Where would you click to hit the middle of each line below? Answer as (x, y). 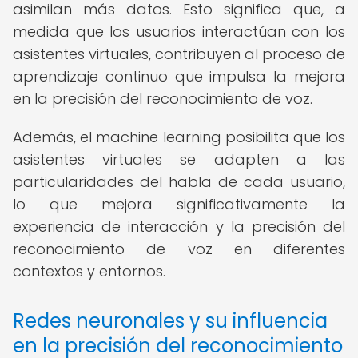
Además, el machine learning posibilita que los (179, 137)
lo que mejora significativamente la (179, 204)
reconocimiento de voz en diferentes (179, 249)
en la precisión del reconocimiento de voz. (163, 99)
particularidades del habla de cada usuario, (179, 182)
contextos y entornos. (89, 271)
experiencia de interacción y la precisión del (179, 227)
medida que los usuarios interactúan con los (179, 32)
